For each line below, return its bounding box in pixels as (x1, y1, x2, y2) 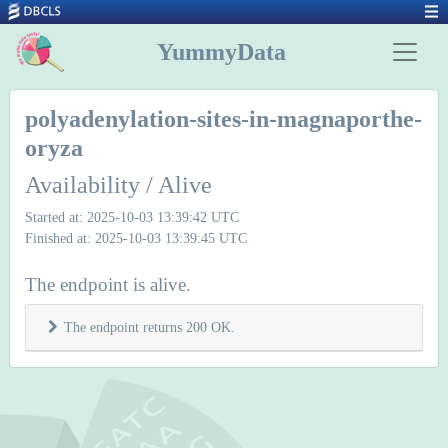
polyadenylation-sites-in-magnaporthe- (25, 106, 422, 132)
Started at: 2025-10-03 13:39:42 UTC (25, 209, 239, 225)
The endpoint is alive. (25, 274, 191, 295)
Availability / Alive (25, 172, 212, 198)
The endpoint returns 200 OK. (64, 319, 235, 335)
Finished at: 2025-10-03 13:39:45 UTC (25, 230, 247, 246)
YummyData (156, 39, 286, 65)
